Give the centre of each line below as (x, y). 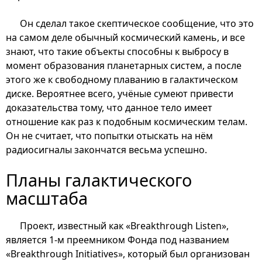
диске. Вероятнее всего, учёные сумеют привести (120, 93)
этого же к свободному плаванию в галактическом (122, 79)
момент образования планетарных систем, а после (124, 65)
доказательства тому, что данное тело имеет (109, 107)
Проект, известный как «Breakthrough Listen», (124, 225)
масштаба (47, 198)
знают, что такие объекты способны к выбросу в (117, 51)
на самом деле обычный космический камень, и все (125, 37)
